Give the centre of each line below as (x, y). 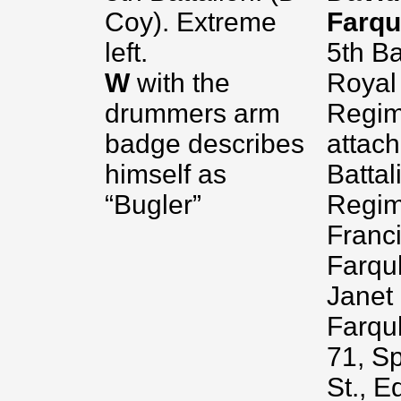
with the (183, 83)
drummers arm (192, 113)
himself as (166, 174)
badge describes (205, 144)
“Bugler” (153, 205)
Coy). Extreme (191, 22)
